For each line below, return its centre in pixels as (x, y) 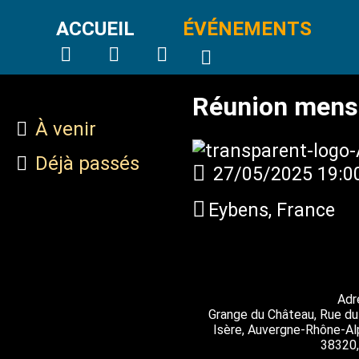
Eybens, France (269, 210)
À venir (66, 129)
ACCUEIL (95, 29)
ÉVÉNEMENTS (247, 29)
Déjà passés (87, 163)
